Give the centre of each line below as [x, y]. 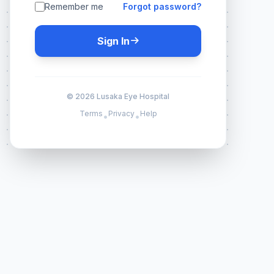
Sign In [113, 41]
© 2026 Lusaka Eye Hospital [118, 96]
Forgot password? [162, 6]
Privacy [121, 113]
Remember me [74, 6]
